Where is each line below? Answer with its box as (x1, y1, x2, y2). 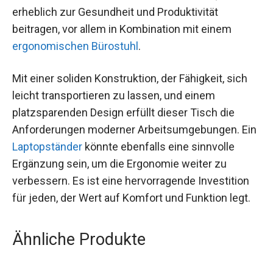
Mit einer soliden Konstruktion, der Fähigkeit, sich (12, 72, 247, 85)
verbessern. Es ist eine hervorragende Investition (12, 174, 249, 188)
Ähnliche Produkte (12, 230, 146, 250)
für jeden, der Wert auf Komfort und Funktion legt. (12, 191, 250, 205)
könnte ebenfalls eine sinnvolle (82, 140, 235, 154)
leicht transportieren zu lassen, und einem (12, 89, 215, 102)
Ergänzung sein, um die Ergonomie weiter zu (12, 157, 227, 171)
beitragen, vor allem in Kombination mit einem (12, 23, 232, 36)
